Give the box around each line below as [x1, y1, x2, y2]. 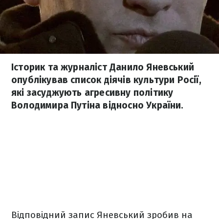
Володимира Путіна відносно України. [11, 100, 184, 111]
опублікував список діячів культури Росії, [11, 74, 201, 86]
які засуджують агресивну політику [11, 87, 174, 98]
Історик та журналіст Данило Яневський [11, 62, 195, 73]
